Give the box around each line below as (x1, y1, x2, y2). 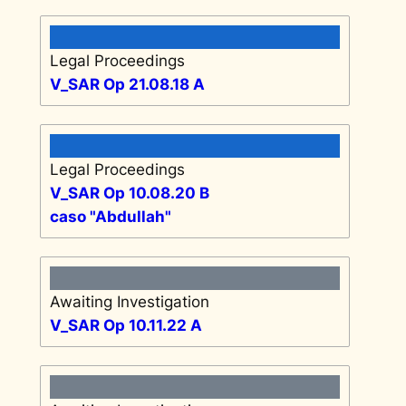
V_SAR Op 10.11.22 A (49, 315, 202, 334)
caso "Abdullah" (49, 207, 171, 226)
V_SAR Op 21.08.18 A (49, 74, 205, 93)
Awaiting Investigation (49, 292, 209, 311)
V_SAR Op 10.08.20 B (49, 183, 209, 202)
